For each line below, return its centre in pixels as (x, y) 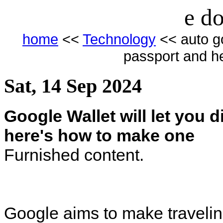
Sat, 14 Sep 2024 (73, 86)
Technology (119, 39)
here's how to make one (99, 136)
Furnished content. (74, 155)
